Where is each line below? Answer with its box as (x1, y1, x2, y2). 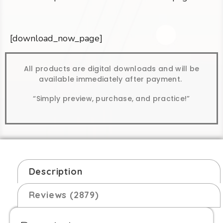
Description (28, 165, 83, 177)
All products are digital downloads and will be (23, 63, 200, 74)
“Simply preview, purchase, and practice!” (33, 93, 190, 104)
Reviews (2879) (28, 189, 99, 201)
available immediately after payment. (39, 74, 184, 84)
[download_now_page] (10, 32, 103, 44)
